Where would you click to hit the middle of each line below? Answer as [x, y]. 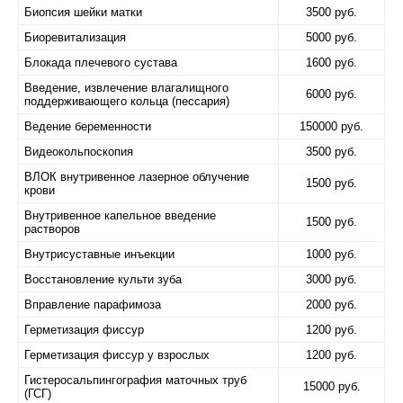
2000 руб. [331, 304]
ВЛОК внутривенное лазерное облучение [137, 177]
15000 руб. [331, 386]
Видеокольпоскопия [79, 152]
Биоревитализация [75, 37]
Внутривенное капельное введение [120, 215]
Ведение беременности [88, 126]
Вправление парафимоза [93, 304]
